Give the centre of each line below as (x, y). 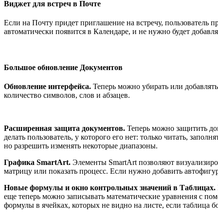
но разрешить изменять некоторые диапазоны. (81, 145)
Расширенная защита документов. (65, 128)
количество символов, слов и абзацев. (67, 95)
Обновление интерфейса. (47, 86)
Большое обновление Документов (63, 67)
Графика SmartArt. (37, 162)
